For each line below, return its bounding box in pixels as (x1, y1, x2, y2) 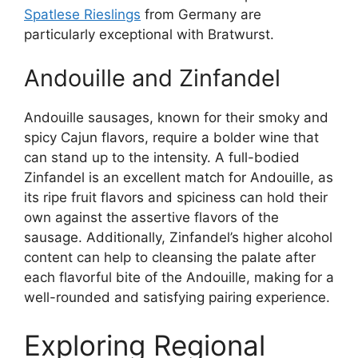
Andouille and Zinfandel (24, 64, 280, 93)
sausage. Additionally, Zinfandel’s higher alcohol (24, 229, 332, 246)
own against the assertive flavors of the (24, 209, 279, 226)
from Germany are (141, 6, 261, 22)
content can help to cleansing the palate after (24, 249, 316, 266)
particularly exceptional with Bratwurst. (24, 26, 274, 42)
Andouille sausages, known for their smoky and (24, 109, 328, 126)
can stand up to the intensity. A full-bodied (24, 149, 300, 166)
